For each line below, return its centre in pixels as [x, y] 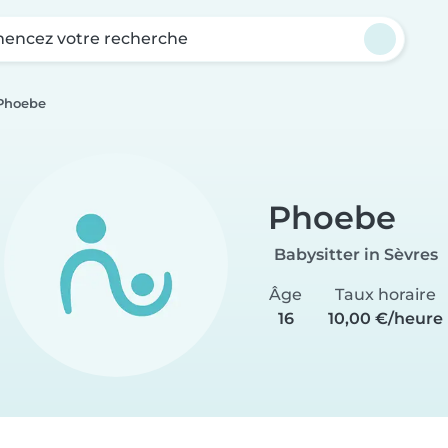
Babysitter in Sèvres [356, 254]
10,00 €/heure [385, 318]
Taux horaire [385, 294]
